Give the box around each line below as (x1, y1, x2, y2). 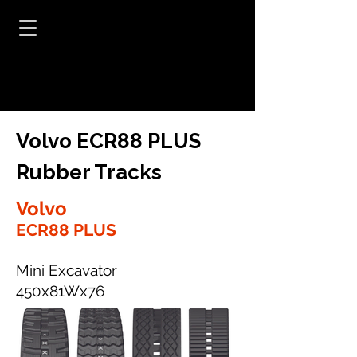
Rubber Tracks (16, 160, 162, 184)
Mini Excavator (16, 261, 117, 279)
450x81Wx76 (16, 282, 104, 300)
